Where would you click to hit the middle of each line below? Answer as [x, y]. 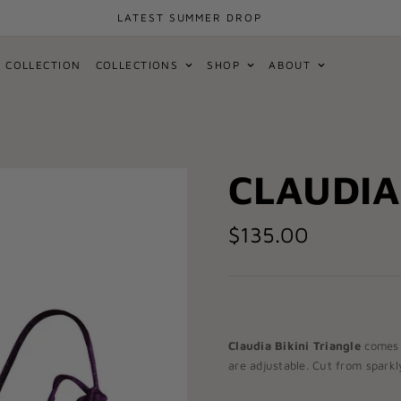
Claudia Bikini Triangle [294, 345]
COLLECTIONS [137, 65]
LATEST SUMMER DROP [190, 17]
